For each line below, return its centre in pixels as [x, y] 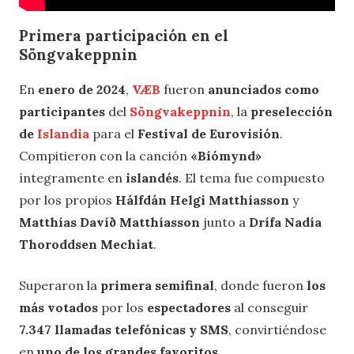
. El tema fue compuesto [252, 178]
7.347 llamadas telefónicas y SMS [124, 330]
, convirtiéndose [277, 330]
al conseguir [269, 308]
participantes [62, 112]
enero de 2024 [82, 90]
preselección [292, 112]
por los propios [67, 200]
